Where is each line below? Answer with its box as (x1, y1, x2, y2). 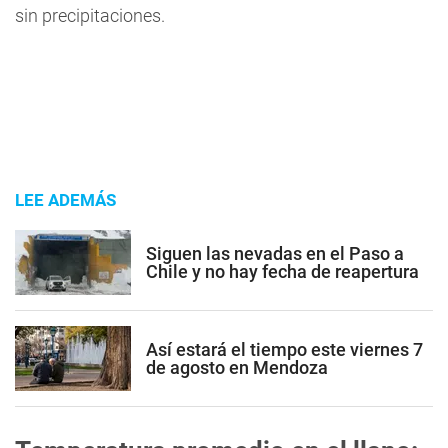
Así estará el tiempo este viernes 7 (146, 338, 423, 360)
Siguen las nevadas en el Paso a (146, 242, 404, 264)
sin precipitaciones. (15, 5, 165, 26)
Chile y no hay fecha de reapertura (146, 260, 419, 282)
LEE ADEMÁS (15, 190, 116, 210)
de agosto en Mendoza (146, 356, 328, 378)
